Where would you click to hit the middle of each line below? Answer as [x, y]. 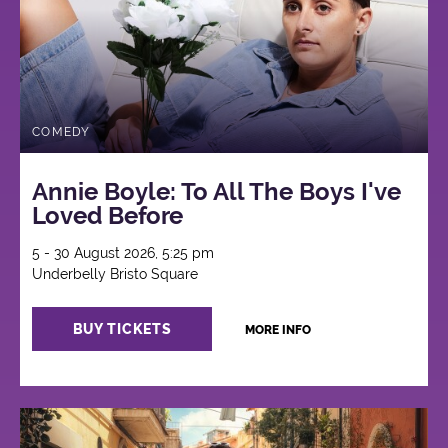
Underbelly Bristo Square [115, 274]
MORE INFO [277, 330]
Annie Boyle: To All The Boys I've [217, 192]
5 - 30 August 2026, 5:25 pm [123, 253]
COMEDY [61, 131]
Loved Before [108, 216]
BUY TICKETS [122, 329]
